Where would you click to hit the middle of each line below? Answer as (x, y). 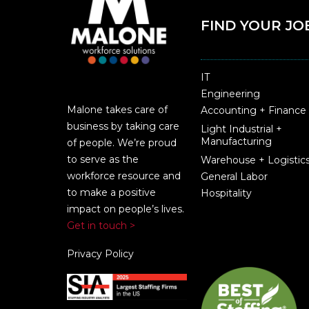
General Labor (234, 177)
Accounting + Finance (253, 111)
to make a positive (111, 193)
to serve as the (103, 160)
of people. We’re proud (122, 143)
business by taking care (123, 127)
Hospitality (226, 193)
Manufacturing (236, 142)
